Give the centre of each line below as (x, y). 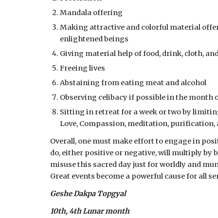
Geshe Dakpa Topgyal (88, 194)
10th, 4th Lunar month (90, 211)
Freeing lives (82, 68)
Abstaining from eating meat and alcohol (133, 83)
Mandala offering (91, 13)
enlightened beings (94, 39)
